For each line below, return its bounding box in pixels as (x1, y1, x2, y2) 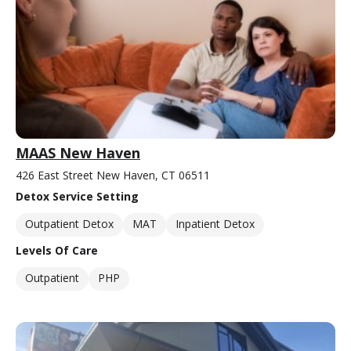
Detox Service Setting (16, 189, 139, 204)
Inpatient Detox (175, 216, 255, 232)
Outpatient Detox (25, 216, 114, 232)
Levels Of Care (16, 243, 98, 259)
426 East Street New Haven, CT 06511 (16, 168, 210, 183)
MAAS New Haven (16, 143, 140, 163)
